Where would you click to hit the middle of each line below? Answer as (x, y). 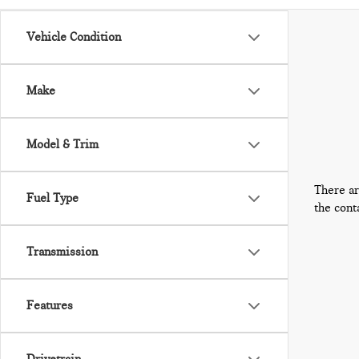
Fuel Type (52, 198)
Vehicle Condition (74, 37)
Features (50, 305)
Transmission (62, 252)
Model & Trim (63, 144)
